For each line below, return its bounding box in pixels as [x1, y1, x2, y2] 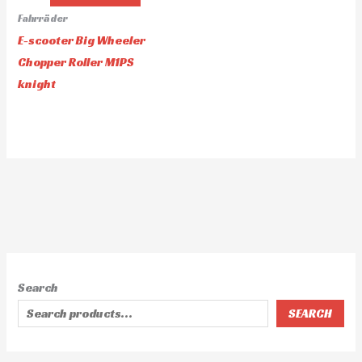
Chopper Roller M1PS [18, 55, 135, 70]
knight [18, 77, 57, 92]
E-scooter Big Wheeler [18, 33, 146, 48]
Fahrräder [18, 12, 69, 26]
